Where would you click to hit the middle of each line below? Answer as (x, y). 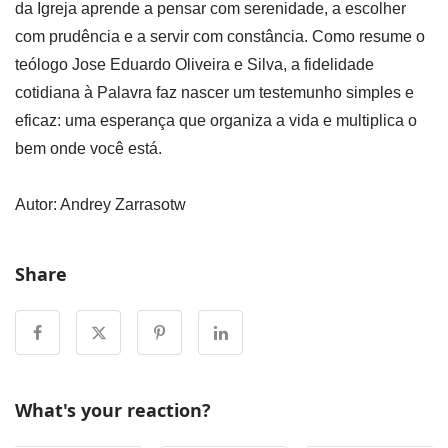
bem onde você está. (88, 149)
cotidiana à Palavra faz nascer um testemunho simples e (214, 93)
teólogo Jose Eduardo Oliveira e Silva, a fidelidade (194, 65)
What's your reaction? (113, 409)
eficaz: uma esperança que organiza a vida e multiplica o (216, 121)
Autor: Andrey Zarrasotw (100, 204)
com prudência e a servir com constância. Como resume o (220, 37)
